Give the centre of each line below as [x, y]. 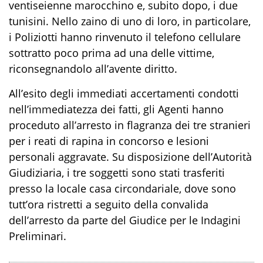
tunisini [27, 21]
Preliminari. [38, 236]
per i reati [33, 141]
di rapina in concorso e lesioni [133, 141]
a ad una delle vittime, [160, 53]
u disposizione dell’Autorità [185, 156]
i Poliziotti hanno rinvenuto [77, 37]
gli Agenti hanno [183, 109]
